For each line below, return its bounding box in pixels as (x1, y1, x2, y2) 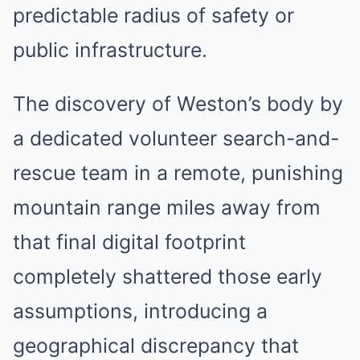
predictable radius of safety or (13, 3, 294, 27)
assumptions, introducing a (13, 299, 268, 323)
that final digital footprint (13, 230, 246, 254)
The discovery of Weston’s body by (13, 92, 343, 116)
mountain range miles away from (13, 195, 321, 219)
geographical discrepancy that (13, 333, 299, 358)
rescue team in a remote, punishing (13, 161, 343, 185)
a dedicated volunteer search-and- (13, 126, 339, 150)
